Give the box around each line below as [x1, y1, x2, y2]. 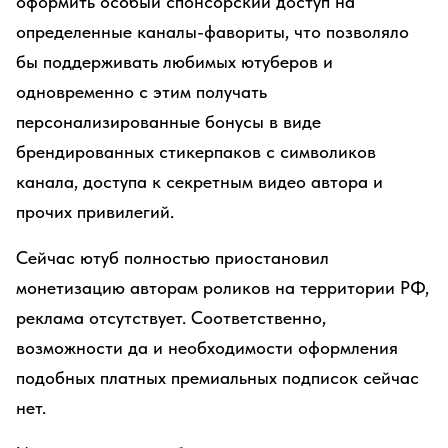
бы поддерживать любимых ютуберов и [16, 51, 333, 72]
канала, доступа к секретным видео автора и [16, 171, 383, 192]
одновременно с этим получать [16, 81, 267, 102]
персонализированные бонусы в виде [16, 111, 321, 132]
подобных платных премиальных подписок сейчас [16, 367, 419, 388]
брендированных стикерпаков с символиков [16, 141, 376, 162]
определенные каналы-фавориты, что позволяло [16, 21, 409, 42]
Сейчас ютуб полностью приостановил [16, 247, 329, 268]
